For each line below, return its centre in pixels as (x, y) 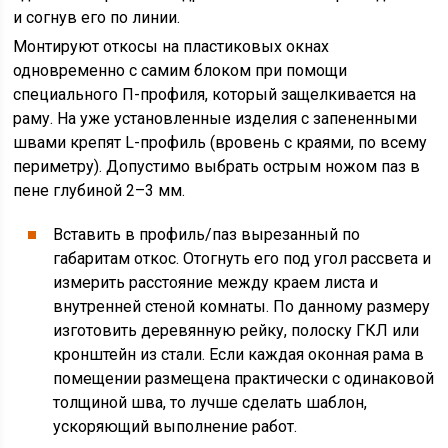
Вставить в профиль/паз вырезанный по (207, 234)
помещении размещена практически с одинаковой (244, 378)
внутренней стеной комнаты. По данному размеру (242, 306)
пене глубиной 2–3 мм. (99, 190)
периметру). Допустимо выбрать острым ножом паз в (217, 166)
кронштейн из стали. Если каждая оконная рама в (239, 354)
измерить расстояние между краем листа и (216, 282)
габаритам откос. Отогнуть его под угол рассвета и (242, 258)
